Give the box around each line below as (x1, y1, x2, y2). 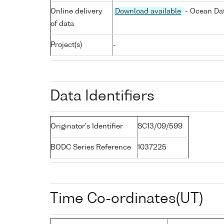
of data (50, 20, 74, 27)
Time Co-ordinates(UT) (50, 191, 203, 206)
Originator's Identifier (50, 122, 123, 130)
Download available (115, 7, 181, 15)
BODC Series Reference (50, 143, 131, 151)
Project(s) (50, 41, 82, 48)
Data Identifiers (50, 89, 154, 103)
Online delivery (50, 7, 102, 15)
